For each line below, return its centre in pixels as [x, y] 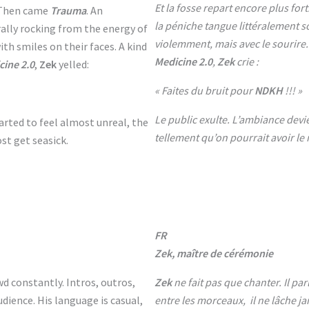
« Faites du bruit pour [205, 90]
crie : [247, 61]
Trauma [68, 10]
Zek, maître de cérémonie [214, 253]
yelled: [73, 64]
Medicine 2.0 [183, 61]
